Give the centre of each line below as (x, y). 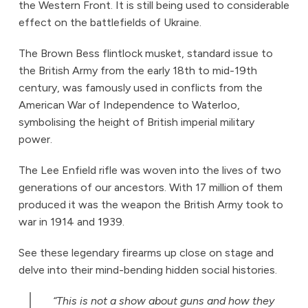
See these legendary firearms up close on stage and (146, 253)
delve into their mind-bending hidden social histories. (147, 270)
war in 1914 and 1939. (73, 222)
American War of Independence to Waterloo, (129, 105)
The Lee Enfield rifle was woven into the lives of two (150, 170)
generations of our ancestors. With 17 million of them (150, 188)
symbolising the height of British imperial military (136, 122)
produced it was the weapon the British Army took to (151, 205)
